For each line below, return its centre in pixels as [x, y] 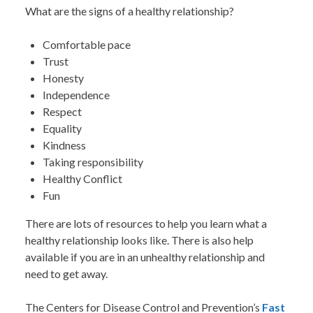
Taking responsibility [93, 162]
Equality [62, 129]
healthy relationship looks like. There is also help [139, 240]
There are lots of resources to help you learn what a [146, 224]
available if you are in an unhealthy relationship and [145, 257]
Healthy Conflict [82, 179]
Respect [62, 112]
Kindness [64, 145]
